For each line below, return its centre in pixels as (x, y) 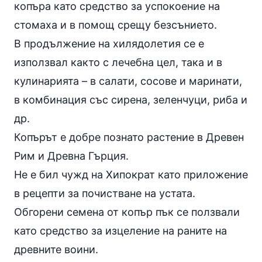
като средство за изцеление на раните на (120, 230)
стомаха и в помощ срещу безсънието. (116, 25)
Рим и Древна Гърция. (71, 156)
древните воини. (56, 249)
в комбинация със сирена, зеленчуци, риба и (131, 99)
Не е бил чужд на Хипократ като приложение (131, 174)
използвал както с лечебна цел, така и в (118, 62)
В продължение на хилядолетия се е (109, 43)
